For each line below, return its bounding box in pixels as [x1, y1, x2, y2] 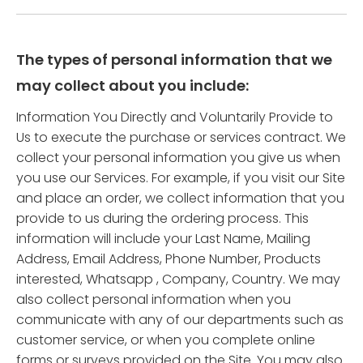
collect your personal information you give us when [16, 148, 340, 167]
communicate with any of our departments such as [16, 310, 344, 329]
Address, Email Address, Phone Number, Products [16, 250, 321, 268]
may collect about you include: [16, 75, 249, 96]
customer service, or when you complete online [16, 331, 315, 349]
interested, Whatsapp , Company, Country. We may [16, 270, 340, 288]
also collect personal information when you [16, 290, 291, 309]
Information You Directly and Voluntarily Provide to [16, 108, 333, 126]
